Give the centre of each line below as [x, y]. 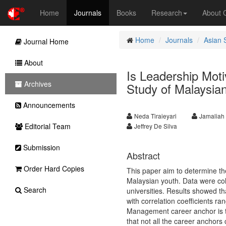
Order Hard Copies [53, 168]
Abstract [143, 155]
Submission [41, 147]
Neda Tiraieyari [155, 116]
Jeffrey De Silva [155, 126]
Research [167, 13]
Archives [37, 84]
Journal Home [45, 41]
